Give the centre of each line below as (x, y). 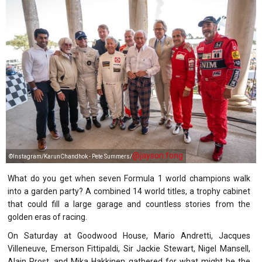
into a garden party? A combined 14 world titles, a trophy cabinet (129, 191)
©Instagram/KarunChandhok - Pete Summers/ (70, 156)
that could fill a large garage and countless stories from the (129, 204)
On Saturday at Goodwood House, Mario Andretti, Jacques (129, 235)
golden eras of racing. (47, 217)
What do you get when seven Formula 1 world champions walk (129, 178)
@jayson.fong (158, 155)
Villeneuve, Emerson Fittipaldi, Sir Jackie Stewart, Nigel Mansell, (129, 248)
